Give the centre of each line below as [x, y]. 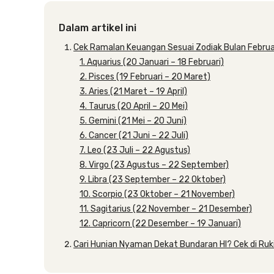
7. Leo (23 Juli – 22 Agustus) [135, 150]
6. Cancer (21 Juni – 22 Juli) [134, 135]
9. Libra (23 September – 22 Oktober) [153, 180]
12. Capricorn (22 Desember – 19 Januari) [160, 224]
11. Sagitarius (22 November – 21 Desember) [166, 209]
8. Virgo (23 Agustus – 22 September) [154, 165]
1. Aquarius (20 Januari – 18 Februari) [152, 62]
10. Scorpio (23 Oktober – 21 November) [157, 194]
